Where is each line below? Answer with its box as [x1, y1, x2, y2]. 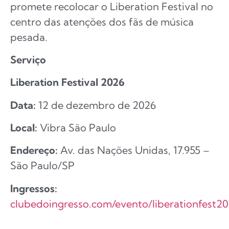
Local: [10, 121, 37, 134]
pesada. [10, 30, 48, 43]
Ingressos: [10, 181, 57, 195]
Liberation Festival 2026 [10, 76, 125, 89]
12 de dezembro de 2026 [36, 98, 156, 111]
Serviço [10, 53, 46, 66]
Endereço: [10, 144, 58, 157]
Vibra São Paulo [37, 121, 116, 134]
